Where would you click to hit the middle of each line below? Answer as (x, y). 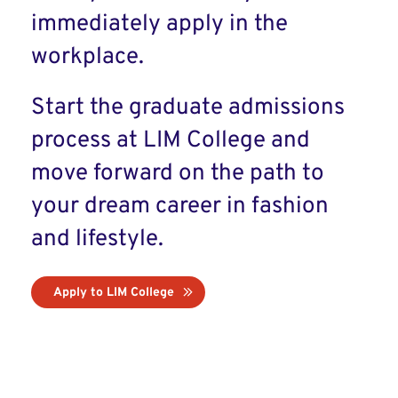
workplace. (88, 57)
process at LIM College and (171, 141)
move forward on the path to (178, 174)
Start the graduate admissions (188, 108)
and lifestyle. (97, 239)
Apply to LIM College (114, 293)
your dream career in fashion (180, 207)
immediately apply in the (159, 24)
